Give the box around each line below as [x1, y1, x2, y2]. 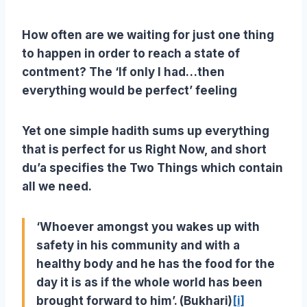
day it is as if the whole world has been [36, 275, 262, 290]
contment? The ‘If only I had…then [22, 65, 225, 79]
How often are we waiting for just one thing [22, 28, 274, 42]
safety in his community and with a [36, 238, 240, 253]
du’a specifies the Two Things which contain [22, 161, 283, 175]
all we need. [22, 180, 92, 194]
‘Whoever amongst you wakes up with [36, 220, 260, 234]
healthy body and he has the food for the [36, 257, 275, 271]
